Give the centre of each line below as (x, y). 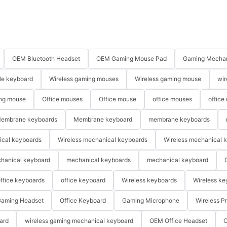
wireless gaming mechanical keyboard (79, 221)
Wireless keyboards (149, 180)
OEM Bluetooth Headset (46, 59)
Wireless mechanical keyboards (103, 140)
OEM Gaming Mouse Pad (131, 59)
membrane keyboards (179, 120)
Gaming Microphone (151, 201)
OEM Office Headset (178, 221)
